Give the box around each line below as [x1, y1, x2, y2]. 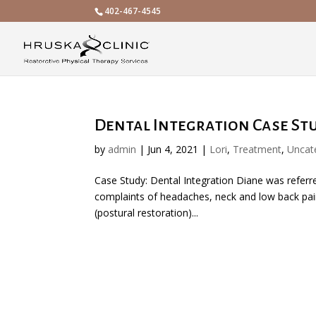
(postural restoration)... [95, 206, 199, 219]
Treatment [233, 142, 282, 156]
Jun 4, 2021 [147, 142, 199, 156]
